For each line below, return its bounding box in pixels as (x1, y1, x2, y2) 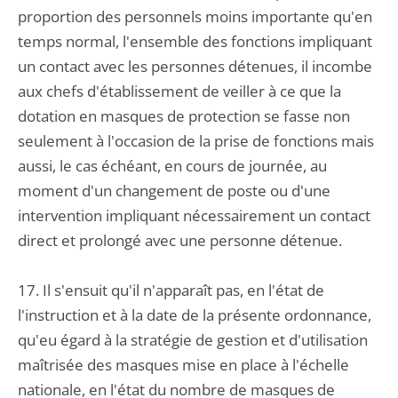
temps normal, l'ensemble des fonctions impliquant (18, 31, 372, 52)
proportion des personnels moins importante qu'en (18, 6, 372, 27)
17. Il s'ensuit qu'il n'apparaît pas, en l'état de (18, 280, 324, 300)
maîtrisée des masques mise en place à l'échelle (18, 354, 349, 375)
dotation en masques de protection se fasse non (18, 106, 350, 126)
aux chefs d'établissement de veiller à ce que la (18, 81, 341, 101)
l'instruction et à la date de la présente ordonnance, (18, 305, 371, 325)
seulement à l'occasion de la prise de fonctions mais (18, 131, 374, 151)
